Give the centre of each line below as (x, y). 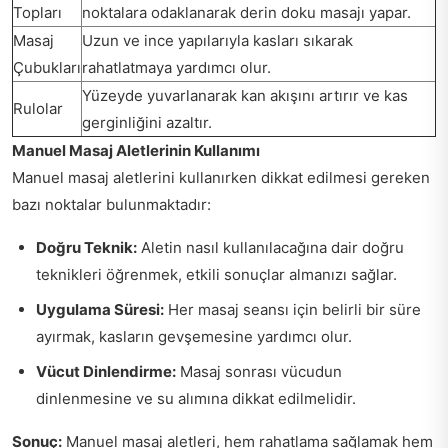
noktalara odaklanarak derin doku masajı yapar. (246, 12)
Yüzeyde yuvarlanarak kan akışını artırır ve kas (245, 95)
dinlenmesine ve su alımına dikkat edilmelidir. (196, 398)
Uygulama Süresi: (100, 309)
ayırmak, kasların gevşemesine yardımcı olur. (194, 336)
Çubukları (47, 67)
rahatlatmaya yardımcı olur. (176, 67)
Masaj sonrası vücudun (259, 371)
